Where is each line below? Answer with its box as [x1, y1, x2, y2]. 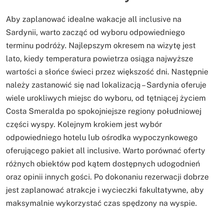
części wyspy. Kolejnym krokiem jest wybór [6, 120, 162, 129]
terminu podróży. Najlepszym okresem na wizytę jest [6, 41, 196, 51]
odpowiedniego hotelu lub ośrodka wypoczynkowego [6, 133, 198, 143]
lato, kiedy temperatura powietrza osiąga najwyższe [6, 54, 193, 64]
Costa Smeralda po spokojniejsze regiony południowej [6, 107, 201, 116]
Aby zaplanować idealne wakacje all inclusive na [6, 15, 182, 24]
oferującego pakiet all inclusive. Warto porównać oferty [6, 146, 205, 156]
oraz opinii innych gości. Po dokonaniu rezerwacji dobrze [6, 172, 209, 182]
